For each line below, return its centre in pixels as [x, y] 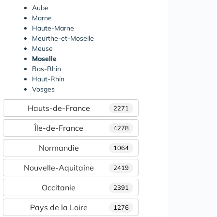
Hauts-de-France [59, 108]
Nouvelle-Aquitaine [59, 167]
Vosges [43, 89]
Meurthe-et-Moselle [63, 38]
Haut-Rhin [48, 79]
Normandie [59, 147]
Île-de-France [59, 128]
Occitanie [59, 187]
